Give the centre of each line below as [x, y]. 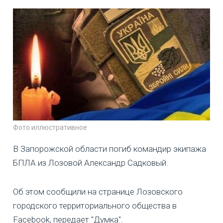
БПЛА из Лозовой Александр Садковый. [91, 163]
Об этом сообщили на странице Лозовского [98, 191]
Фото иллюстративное [50, 127]
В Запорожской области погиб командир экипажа [110, 149]
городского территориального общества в [95, 205]
